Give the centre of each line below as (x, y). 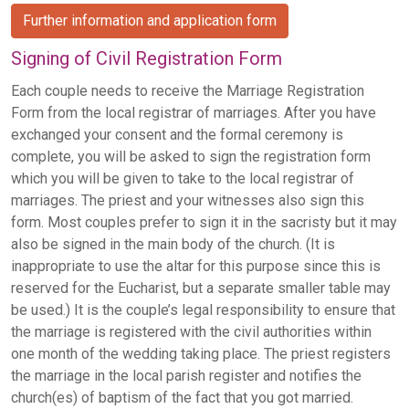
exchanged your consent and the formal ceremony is (177, 135)
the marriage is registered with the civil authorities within (191, 332)
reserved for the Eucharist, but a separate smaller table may (201, 288)
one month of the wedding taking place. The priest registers (201, 354)
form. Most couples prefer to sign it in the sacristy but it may (204, 223)
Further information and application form (150, 21)
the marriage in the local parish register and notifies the (186, 376)
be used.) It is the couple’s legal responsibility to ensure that (203, 310)
